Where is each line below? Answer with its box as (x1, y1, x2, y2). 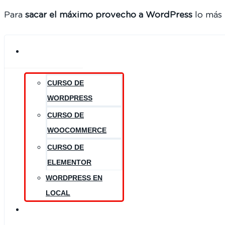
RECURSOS (29, 205, 76, 213)
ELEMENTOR (47, 158, 91, 166)
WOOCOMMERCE (47, 126, 106, 134)
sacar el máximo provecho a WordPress (25, 11, 192, 19)
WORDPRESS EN (46, 174, 102, 182)
